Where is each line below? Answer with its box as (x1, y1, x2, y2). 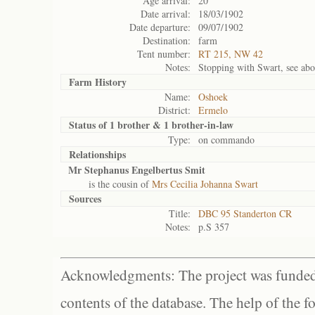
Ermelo (198, 103, 228, 117)
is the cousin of (68, 177, 152, 191)
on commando (198, 133, 255, 146)
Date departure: (129, 20, 191, 34)
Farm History (69, 75, 127, 89)
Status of (69, 117, 110, 132)
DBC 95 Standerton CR (198, 207, 292, 220)
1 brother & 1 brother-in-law (110, 117, 233, 132)
